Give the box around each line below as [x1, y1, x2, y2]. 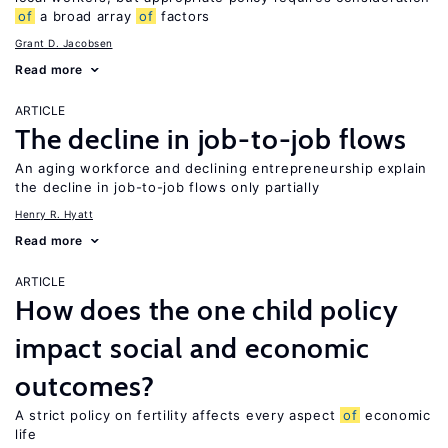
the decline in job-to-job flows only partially [15, 179, 320, 195]
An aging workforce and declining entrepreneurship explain [15, 160, 427, 176]
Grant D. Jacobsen [15, 37, 113, 49]
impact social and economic [15, 331, 370, 365]
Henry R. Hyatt [15, 208, 93, 220]
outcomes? [15, 369, 155, 403]
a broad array [35, 8, 136, 24]
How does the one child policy [15, 293, 399, 327]
